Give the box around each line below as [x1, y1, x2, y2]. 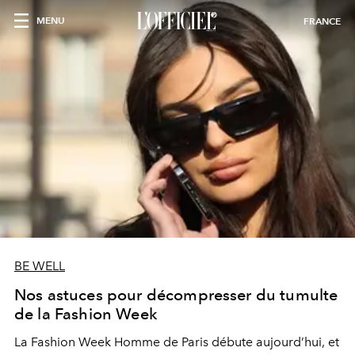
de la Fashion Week [14, 304, 158, 323]
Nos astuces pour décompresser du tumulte [14, 285, 338, 304]
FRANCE [303, 15, 341, 27]
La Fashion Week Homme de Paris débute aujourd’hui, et [14, 334, 339, 349]
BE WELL [14, 258, 65, 273]
